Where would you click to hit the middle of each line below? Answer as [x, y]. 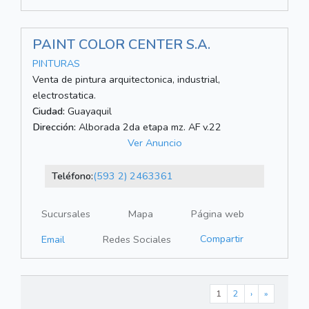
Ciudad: [49, 111]
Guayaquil [88, 111]
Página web [218, 214]
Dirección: [54, 127]
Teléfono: [72, 176]
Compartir [222, 239]
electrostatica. [64, 96]
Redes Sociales [137, 240]
